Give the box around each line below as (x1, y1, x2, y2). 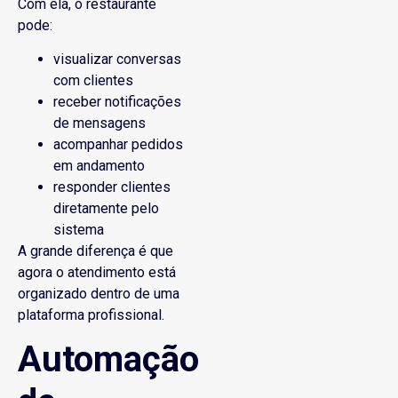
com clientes (53, 72, 133, 90)
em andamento (53, 157, 145, 175)
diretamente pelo (53, 200, 159, 218)
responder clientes (53, 179, 171, 196)
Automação (18, 338, 199, 381)
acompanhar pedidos (53, 136, 183, 154)
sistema (53, 221, 104, 239)
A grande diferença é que (18, 243, 173, 260)
